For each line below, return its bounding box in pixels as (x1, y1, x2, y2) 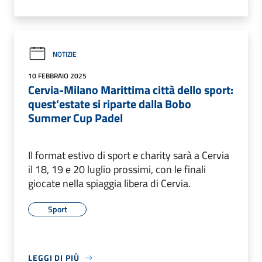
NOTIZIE (53, 48, 77, 60)
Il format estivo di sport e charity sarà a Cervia (28, 147, 229, 164)
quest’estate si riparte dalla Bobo (28, 95, 191, 113)
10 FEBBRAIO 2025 (28, 70, 87, 82)
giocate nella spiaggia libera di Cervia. (28, 175, 191, 192)
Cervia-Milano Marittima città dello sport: (28, 81, 233, 99)
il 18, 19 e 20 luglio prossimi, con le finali (28, 161, 206, 178)
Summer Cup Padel (28, 109, 123, 127)
